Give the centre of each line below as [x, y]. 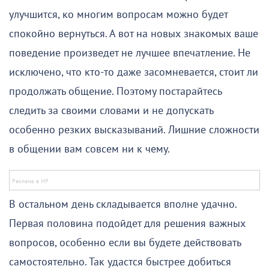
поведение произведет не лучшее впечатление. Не [130, 53]
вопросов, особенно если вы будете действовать [125, 243]
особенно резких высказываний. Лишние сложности [134, 130]
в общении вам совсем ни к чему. [89, 150]
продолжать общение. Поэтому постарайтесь [115, 92]
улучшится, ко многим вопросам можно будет [118, 15]
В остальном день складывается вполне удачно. [123, 205]
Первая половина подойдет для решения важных [127, 224]
